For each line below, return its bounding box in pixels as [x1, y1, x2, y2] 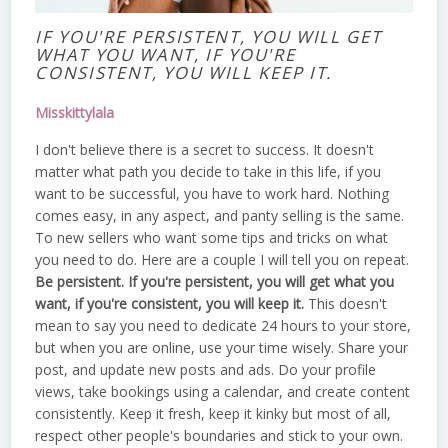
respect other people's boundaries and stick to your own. [35, 425, 404, 445]
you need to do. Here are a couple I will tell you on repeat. [35, 249, 410, 269]
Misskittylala [35, 102, 115, 122]
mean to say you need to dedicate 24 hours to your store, [35, 315, 412, 335]
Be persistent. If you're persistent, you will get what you [35, 271, 395, 291]
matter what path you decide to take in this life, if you [35, 161, 382, 181]
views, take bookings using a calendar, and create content [35, 381, 411, 401]
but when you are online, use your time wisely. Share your [35, 337, 409, 357]
